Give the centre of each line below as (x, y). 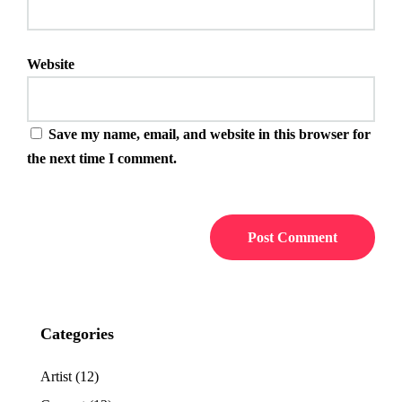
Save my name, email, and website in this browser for (210, 135)
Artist (56, 376)
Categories (77, 333)
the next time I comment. (102, 159)
